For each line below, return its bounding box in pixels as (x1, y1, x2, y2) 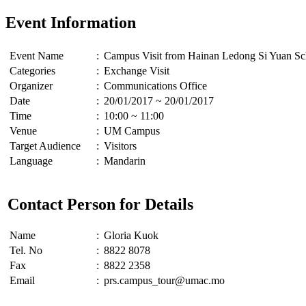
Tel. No (10, 244, 42, 256)
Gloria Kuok (104, 229, 158, 241)
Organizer (10, 79, 53, 92)
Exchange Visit (104, 64, 169, 76)
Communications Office (104, 79, 207, 92)
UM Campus (104, 124, 160, 137)
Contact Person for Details (8, 195, 193, 213)
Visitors (104, 139, 137, 152)
